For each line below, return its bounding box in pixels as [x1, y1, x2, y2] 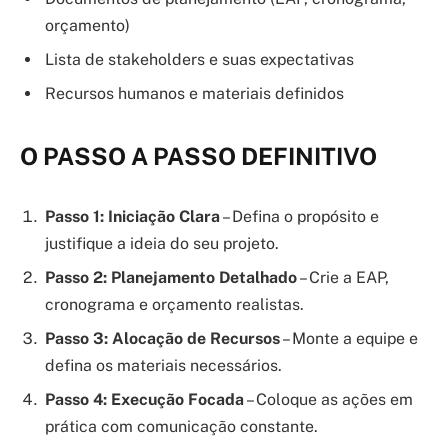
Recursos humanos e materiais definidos [45, 83, 344, 103]
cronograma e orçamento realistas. [45, 294, 304, 314]
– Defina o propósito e [220, 206, 379, 226]
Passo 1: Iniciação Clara [45, 206, 220, 226]
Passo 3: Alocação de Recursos [45, 328, 280, 348]
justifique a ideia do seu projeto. [45, 233, 279, 253]
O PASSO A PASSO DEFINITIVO [20, 142, 377, 171]
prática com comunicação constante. [45, 416, 318, 436]
